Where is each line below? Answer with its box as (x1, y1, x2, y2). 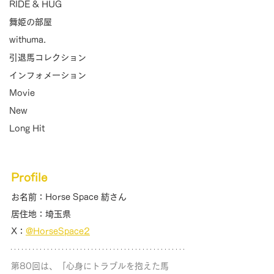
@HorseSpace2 (26, 227, 90, 236)
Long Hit (9, 124, 45, 133)
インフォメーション (9, 71, 86, 80)
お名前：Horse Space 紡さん (11, 193, 127, 202)
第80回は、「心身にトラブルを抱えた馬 (11, 262, 169, 271)
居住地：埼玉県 (11, 210, 71, 219)
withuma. (9, 35, 46, 44)
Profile (11, 172, 47, 183)
